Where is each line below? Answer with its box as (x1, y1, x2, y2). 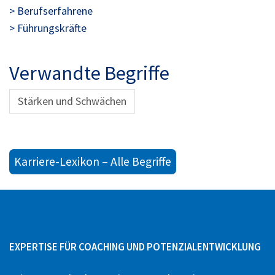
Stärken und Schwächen (17, 93, 126, 108)
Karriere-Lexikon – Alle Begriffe (14, 153, 171, 169)
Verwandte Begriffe (9, 60, 169, 86)
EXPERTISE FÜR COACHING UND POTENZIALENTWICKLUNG (9, 241, 261, 254)
